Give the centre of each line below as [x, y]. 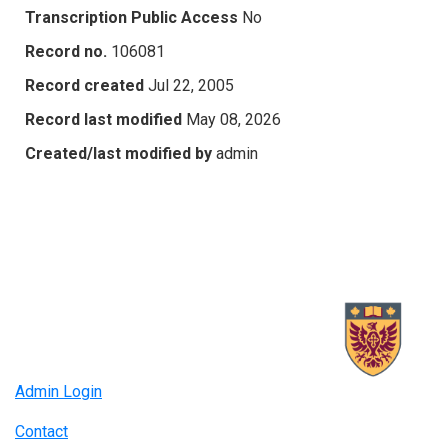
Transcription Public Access [131, 17]
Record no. [66, 51]
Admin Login [58, 392]
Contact [41, 432]
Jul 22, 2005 [191, 85]
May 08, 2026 [233, 119]
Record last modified [103, 119]
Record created [84, 85]
